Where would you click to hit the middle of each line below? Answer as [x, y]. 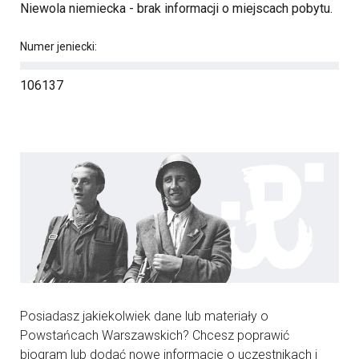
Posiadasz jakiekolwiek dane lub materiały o [144, 316]
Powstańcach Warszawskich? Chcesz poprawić [155, 335]
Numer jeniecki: [58, 46]
